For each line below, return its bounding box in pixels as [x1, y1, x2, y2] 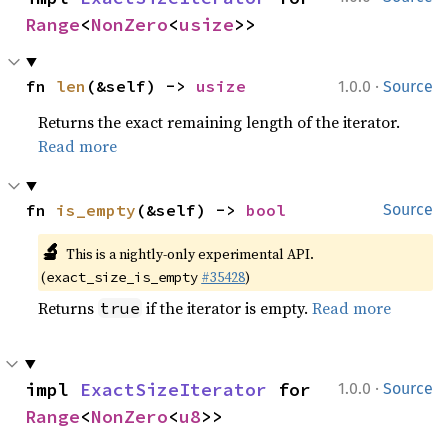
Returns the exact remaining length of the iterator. [38, 110, 401, 133]
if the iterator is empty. [142, 296, 313, 319]
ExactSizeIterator [80, 377, 267, 401]
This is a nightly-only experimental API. [65, 243, 314, 264]
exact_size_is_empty [46, 267, 199, 286]
